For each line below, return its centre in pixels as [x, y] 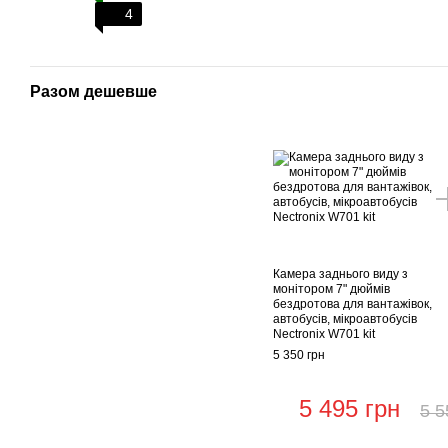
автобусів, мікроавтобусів [345, 319]
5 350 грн [299, 355]
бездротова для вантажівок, [352, 304]
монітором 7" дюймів [331, 289]
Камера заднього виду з [340, 274]
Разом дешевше [93, 92]
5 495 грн [349, 409]
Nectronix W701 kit [324, 334]
